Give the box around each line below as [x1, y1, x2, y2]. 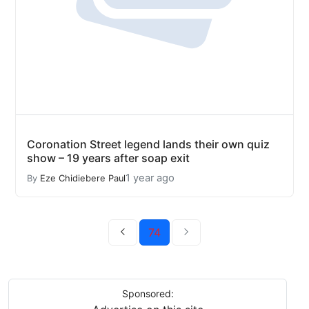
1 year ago [126, 172, 175, 184]
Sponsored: [121, 288, 174, 299]
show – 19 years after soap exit [27, 151, 190, 165]
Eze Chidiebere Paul [40, 172, 126, 183]
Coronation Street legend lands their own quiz [27, 137, 270, 151]
